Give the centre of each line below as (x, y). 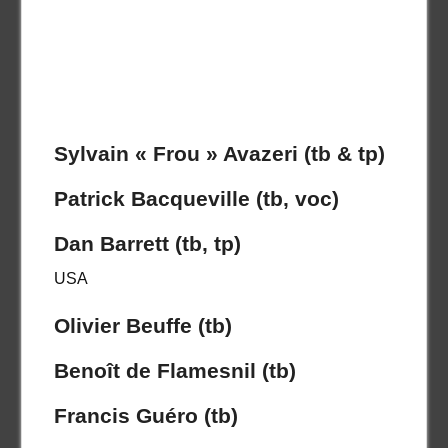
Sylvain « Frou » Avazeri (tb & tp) (219, 153)
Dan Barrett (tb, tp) (147, 243)
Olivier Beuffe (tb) (142, 325)
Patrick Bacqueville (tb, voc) (196, 198)
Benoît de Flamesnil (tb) (174, 370)
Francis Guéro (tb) (145, 415)
